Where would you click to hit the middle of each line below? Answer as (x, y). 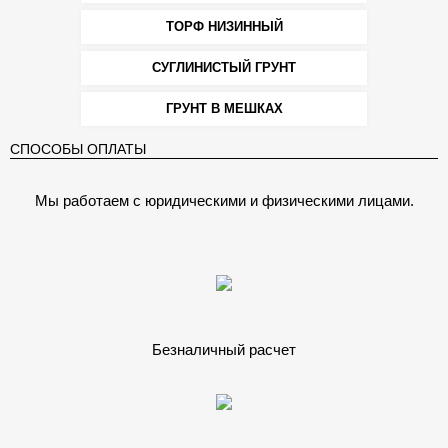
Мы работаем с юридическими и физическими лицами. (224, 200)
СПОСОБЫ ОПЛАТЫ (78, 148)
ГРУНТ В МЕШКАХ (224, 108)
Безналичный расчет (224, 349)
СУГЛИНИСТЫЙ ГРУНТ (224, 67)
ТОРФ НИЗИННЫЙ (224, 26)
